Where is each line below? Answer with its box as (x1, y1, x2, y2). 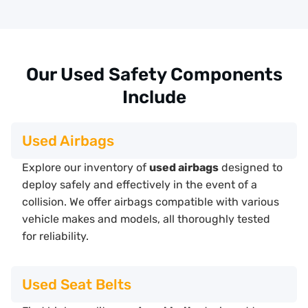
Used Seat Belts (22, 275, 131, 293)
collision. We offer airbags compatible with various (22, 195, 279, 209)
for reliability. (22, 230, 89, 243)
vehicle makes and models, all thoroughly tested (22, 212, 270, 226)
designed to (219, 161, 283, 175)
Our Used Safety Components (25, 64, 283, 86)
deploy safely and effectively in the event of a (22, 178, 257, 192)
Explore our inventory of (22, 161, 149, 175)
